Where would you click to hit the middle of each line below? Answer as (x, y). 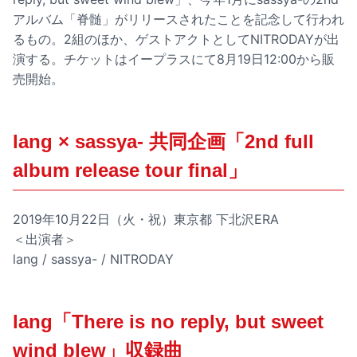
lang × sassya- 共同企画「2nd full (163, 141)
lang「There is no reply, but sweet (168, 321)
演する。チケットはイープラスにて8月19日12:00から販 (174, 59)
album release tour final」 (130, 170)
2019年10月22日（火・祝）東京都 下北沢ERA (146, 219)
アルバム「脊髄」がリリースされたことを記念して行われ (178, 19)
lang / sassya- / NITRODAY (93, 259)
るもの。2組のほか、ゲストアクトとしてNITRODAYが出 (176, 39)
